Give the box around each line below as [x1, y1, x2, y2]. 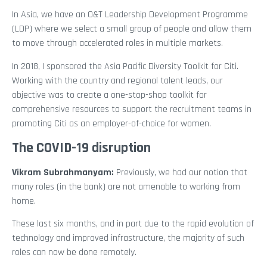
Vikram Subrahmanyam [12, 166, 111, 179]
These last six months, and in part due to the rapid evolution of [12, 218, 254, 231]
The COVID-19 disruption [12, 139, 151, 157]
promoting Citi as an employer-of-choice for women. [12, 117, 211, 130]
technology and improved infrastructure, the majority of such [12, 232, 244, 245]
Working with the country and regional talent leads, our [12, 74, 223, 87]
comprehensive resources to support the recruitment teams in [12, 103, 252, 116]
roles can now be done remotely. [12, 246, 136, 259]
